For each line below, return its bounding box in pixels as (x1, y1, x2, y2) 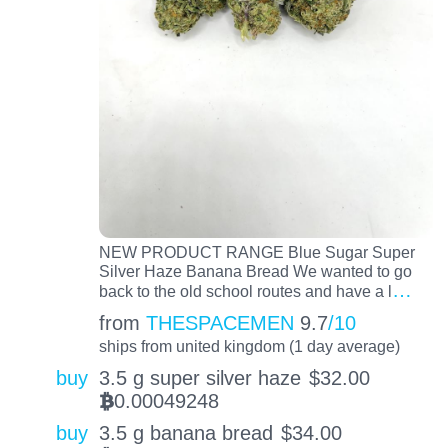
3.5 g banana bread (98, 421, 273, 444)
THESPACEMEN (145, 312, 294, 335)
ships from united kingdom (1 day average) (98, 337, 400, 356)
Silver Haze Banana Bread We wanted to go (98, 261, 412, 280)
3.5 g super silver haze (98, 367, 301, 390)
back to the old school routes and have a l (98, 281, 392, 300)
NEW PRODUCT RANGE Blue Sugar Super (98, 242, 415, 261)
